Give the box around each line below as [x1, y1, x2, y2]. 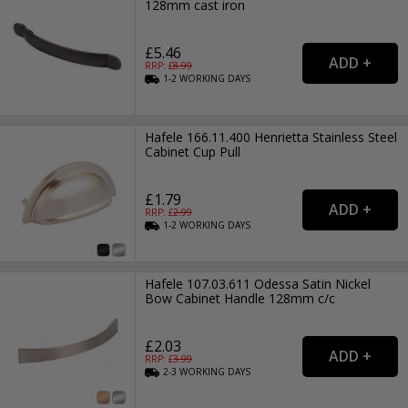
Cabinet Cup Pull [145, 143, 241, 161]
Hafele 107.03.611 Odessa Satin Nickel [145, 275, 372, 293]
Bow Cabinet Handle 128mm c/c [145, 290, 336, 308]
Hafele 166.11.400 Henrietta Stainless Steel [145, 128, 398, 147]
